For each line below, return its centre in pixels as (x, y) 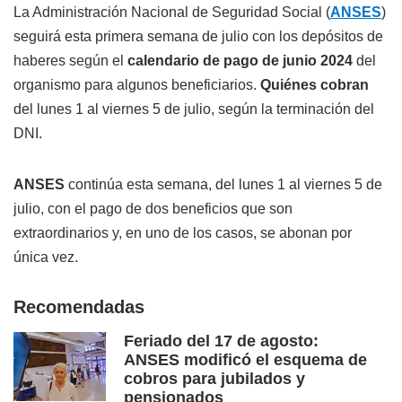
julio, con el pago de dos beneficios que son (153, 209)
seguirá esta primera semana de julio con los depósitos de (198, 37)
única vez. (46, 258)
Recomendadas (79, 307)
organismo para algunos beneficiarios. (137, 85)
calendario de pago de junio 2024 (240, 61)
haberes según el (70, 61)
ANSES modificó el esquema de (245, 360)
